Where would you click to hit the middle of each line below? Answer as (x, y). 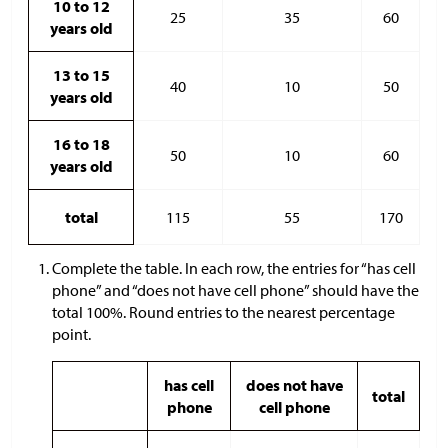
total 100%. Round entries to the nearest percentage (223, 311)
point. (71, 333)
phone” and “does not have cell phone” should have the (235, 289)
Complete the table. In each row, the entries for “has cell (234, 267)
